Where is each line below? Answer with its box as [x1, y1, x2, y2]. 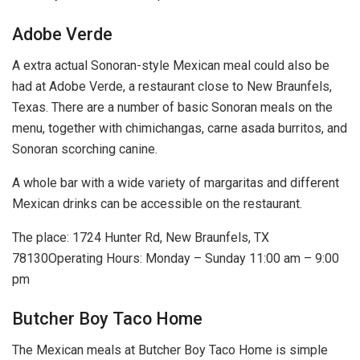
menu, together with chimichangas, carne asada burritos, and [12, 120, 347, 136]
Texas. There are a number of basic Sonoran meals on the [12, 99, 333, 115]
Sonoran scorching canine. [12, 141, 157, 157]
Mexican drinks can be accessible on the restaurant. [12, 195, 302, 211]
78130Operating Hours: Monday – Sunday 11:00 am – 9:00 [12, 250, 339, 266]
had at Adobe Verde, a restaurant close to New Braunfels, [12, 78, 332, 94]
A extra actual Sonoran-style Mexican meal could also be [12, 57, 329, 73]
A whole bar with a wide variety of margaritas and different [12, 174, 339, 190]
